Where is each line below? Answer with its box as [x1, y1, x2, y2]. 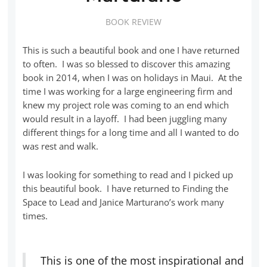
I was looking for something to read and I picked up [23, 168, 234, 181]
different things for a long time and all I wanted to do [23, 126, 240, 138]
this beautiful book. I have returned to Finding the [23, 182, 229, 194]
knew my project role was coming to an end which [23, 98, 229, 111]
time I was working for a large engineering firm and [23, 85, 233, 97]
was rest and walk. [23, 139, 99, 152]
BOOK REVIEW [105, 15, 162, 27]
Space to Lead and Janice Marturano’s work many [23, 195, 225, 208]
